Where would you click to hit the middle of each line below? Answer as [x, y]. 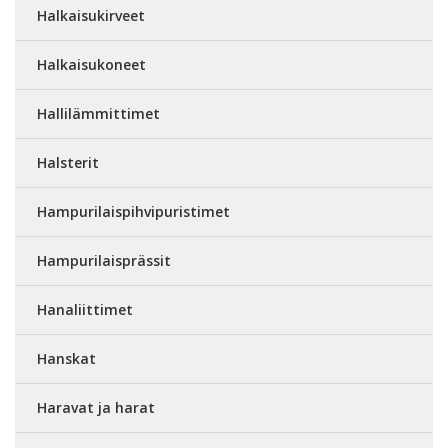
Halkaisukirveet [91, 15]
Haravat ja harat [96, 407]
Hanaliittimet [85, 309]
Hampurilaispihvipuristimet [133, 211]
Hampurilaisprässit [104, 260]
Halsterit [68, 162]
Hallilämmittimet [98, 113]
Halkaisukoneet [91, 64]
